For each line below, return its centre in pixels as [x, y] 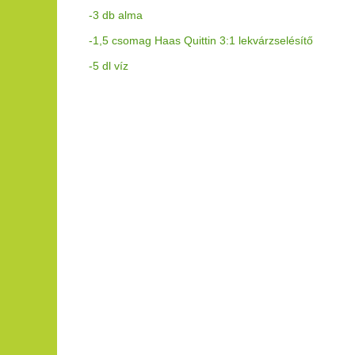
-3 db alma [116, 15]
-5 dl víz [109, 66]
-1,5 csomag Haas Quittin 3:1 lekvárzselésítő [201, 40]
